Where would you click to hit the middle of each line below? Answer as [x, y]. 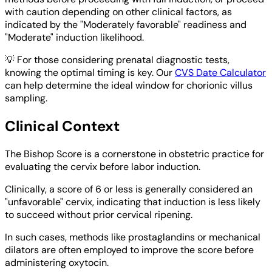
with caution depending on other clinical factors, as [118, 12]
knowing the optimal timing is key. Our [90, 72]
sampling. [26, 98]
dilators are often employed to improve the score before [129, 250]
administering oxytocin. [57, 262]
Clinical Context [62, 126]
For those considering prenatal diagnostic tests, [123, 59]
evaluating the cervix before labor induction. [103, 166]
